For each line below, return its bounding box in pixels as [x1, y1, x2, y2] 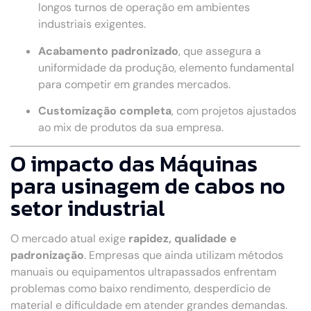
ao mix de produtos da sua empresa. [38, 119, 224, 135]
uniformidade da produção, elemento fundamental [38, 60, 294, 75]
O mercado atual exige [10, 231, 128, 246]
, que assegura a [178, 43, 261, 58]
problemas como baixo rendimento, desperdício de [10, 281, 271, 296]
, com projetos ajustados [171, 103, 296, 118]
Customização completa [38, 103, 171, 118]
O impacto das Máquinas [10, 147, 258, 181]
